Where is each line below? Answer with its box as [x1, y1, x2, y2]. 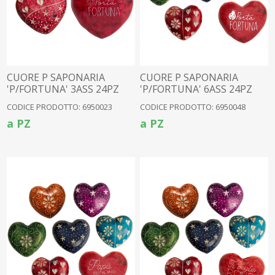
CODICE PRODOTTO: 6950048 [140, 101, 246, 112]
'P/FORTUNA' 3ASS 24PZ [7, 82, 120, 96]
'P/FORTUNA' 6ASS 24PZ [140, 82, 253, 96]
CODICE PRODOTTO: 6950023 [7, 101, 113, 112]
